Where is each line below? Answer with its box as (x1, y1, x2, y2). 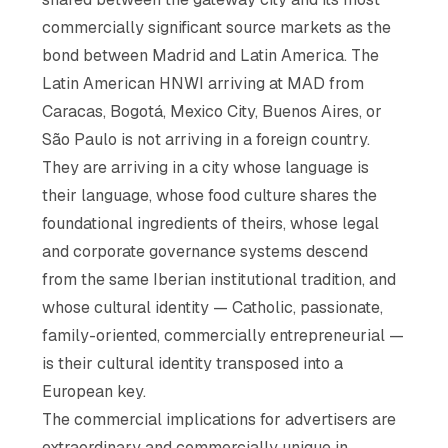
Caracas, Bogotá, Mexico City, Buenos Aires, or (42, 100, 383, 122)
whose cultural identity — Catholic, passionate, (42, 296, 384, 318)
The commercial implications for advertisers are (42, 408, 397, 430)
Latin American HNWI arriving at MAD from (42, 72, 365, 94)
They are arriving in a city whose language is (42, 156, 370, 178)
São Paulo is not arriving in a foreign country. (42, 128, 371, 150)
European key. (42, 380, 147, 402)
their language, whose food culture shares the (42, 184, 378, 206)
